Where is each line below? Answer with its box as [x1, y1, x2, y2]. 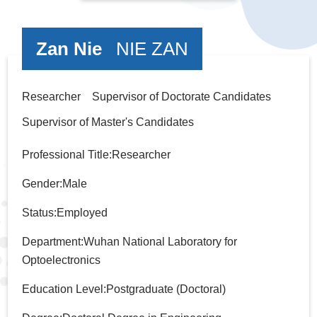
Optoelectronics [22, 253, 101, 266]
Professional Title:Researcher [22, 148, 171, 161]
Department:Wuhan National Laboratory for [22, 235, 238, 248]
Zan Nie [36, 38, 103, 59]
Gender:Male [22, 177, 88, 190]
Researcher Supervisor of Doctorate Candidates [22, 90, 280, 103]
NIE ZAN [116, 38, 189, 59]
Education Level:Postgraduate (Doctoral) [22, 282, 226, 295]
